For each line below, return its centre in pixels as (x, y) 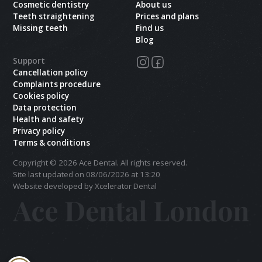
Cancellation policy (51, 72)
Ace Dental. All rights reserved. (132, 163)
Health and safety (49, 119)
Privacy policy (39, 131)
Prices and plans (167, 16)
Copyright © (36, 163)
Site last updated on (50, 175)
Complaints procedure (57, 84)
